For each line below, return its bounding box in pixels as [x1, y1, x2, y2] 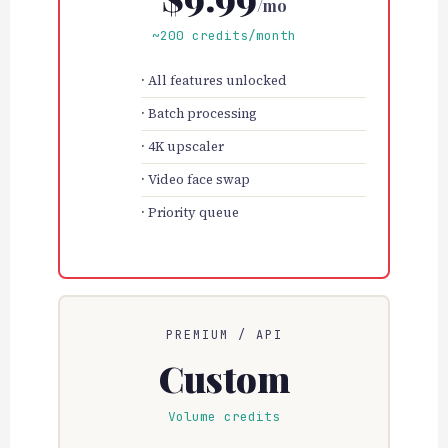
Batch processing [147, 105, 257, 123]
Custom [158, 353, 290, 402]
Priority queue [147, 204, 239, 222]
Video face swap [147, 171, 250, 189]
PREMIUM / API [165, 326, 283, 343]
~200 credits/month [152, 27, 296, 45]
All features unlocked [147, 72, 287, 90]
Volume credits [168, 407, 280, 425]
